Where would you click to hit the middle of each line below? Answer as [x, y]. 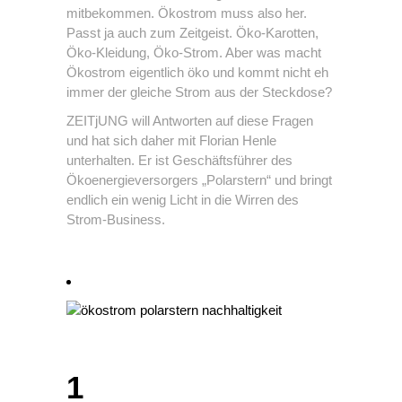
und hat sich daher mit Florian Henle [171, 141]
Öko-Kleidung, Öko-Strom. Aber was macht [194, 53]
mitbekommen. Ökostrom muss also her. [187, 13]
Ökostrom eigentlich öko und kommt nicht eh [197, 73]
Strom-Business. [116, 220]
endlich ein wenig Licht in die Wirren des [183, 200]
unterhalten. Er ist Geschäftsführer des [179, 161]
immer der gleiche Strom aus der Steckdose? [199, 92]
